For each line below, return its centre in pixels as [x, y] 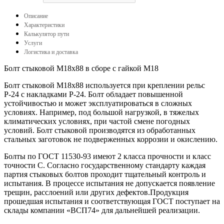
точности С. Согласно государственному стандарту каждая [105, 165]
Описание [36, 16]
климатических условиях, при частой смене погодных [97, 121]
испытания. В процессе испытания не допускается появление [109, 183]
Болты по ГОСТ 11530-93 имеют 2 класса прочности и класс [107, 156]
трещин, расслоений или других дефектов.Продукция [96, 192]
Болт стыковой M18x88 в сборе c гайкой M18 [81, 68]
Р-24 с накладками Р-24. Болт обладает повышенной [93, 94]
